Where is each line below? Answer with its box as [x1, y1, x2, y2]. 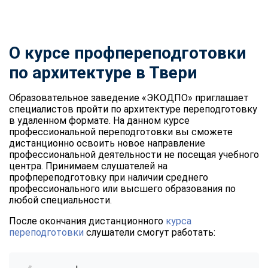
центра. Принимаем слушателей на [9, 160, 167, 172]
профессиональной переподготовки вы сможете [9, 126, 233, 138]
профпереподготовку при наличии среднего [9, 171, 208, 183]
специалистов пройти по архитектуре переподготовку [9, 103, 257, 115]
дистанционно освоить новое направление [9, 137, 205, 149]
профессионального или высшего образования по [9, 182, 236, 194]
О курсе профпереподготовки [9, 42, 246, 63]
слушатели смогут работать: [84, 226, 215, 238]
